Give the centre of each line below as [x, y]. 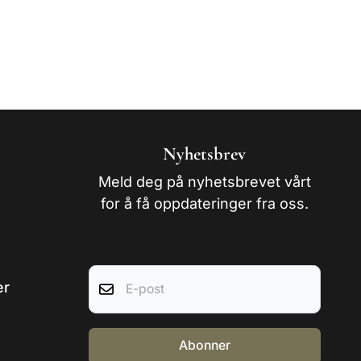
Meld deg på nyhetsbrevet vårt [204, 182]
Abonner [204, 346]
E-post [224, 273]
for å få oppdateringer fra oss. [204, 203]
